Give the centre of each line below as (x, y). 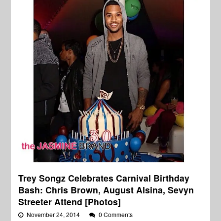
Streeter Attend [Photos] (70, 201)
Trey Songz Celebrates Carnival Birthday (104, 178)
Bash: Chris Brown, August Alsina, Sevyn (106, 189)
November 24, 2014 (54, 214)
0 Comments (116, 214)
